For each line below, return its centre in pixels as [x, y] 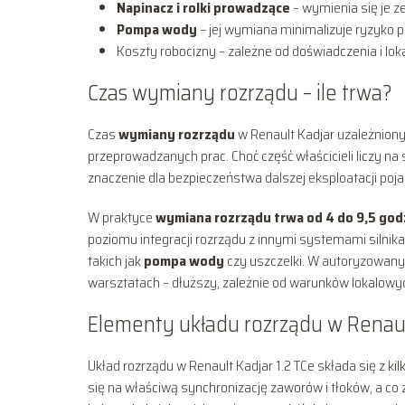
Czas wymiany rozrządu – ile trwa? [240, 93]
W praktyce [122, 217]
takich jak [116, 260]
